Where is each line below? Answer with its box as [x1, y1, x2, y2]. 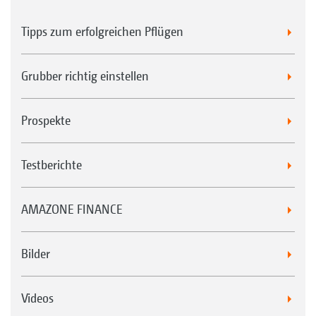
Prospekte [21, 113, 71, 128]
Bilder [21, 246, 50, 262]
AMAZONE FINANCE [21, 202, 123, 217]
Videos [21, 291, 54, 306]
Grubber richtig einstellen [21, 68, 149, 84]
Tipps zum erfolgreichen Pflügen [21, 24, 183, 39]
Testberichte [21, 157, 82, 173]
